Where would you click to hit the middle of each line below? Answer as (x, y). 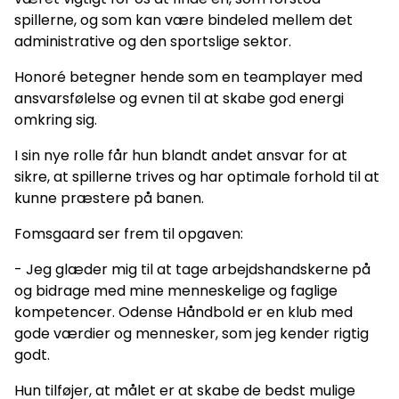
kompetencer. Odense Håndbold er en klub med (183, 312)
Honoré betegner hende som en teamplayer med (188, 77)
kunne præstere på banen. (109, 198)
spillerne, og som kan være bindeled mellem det (183, 20)
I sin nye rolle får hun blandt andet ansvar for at (181, 155)
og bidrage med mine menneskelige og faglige (176, 290)
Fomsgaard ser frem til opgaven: (129, 233)
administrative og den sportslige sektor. (153, 41)
